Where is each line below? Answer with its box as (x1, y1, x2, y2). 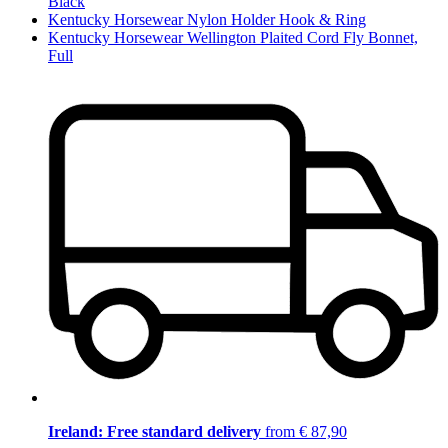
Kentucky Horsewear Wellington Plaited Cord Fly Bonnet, (48, 29, 418, 47)
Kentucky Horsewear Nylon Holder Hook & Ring (48, 11, 366, 29)
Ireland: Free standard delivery (48, 422, 261, 440)
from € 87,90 (261, 422, 347, 440)
